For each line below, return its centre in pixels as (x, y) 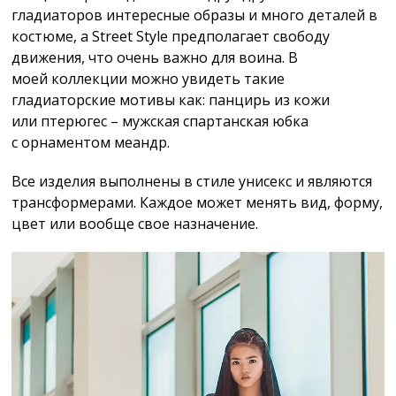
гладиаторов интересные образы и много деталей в (195, 15)
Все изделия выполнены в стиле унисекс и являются (192, 181)
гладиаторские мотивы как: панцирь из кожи (171, 99)
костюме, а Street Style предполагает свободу (171, 36)
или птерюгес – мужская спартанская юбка (160, 121)
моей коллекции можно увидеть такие (148, 78)
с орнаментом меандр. (91, 142)
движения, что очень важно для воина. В (155, 57)
